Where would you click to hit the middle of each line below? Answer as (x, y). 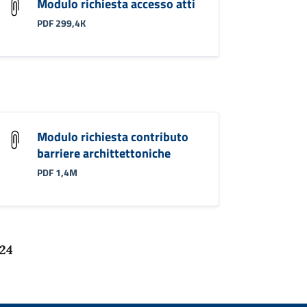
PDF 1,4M (57, 173)
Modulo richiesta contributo (112, 136)
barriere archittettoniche (103, 153)
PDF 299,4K (61, 24)
